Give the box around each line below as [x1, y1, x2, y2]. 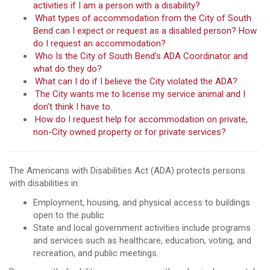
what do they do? [33, 63, 102, 74]
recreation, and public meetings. [33, 247, 161, 259]
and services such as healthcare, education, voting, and [33, 234, 251, 246]
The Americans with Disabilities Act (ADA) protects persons [9, 165, 245, 176]
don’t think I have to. [33, 101, 115, 112]
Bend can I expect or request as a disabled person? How [33, 25, 257, 36]
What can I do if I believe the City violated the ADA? [35, 76, 240, 87]
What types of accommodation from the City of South [35, 13, 251, 24]
